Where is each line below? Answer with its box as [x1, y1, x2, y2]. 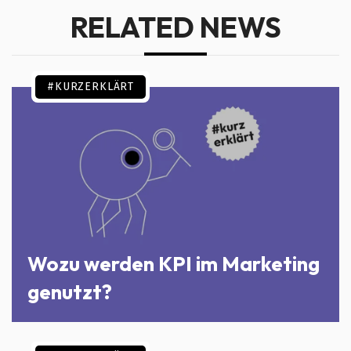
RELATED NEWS [70, 9, 281, 45]
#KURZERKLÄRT [47, 79, 135, 93]
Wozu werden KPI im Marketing [27, 250, 320, 277]
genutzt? [27, 278, 112, 305]
